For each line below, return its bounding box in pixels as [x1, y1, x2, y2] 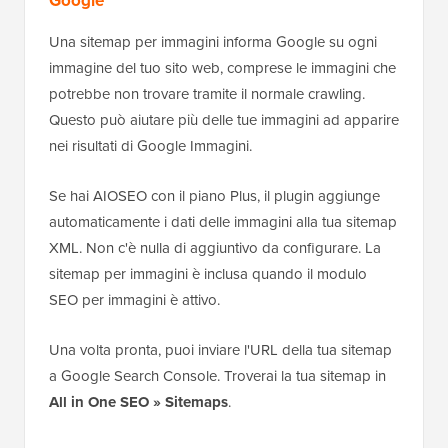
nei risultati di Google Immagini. [49, 135, 252, 157]
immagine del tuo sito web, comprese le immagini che [49, 57, 396, 79]
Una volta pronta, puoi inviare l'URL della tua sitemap [49, 339, 392, 361]
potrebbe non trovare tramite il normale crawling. [49, 83, 365, 105]
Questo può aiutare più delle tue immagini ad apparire [49, 109, 399, 131]
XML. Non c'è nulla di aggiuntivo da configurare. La [49, 237, 381, 259]
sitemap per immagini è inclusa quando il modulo [49, 263, 367, 285]
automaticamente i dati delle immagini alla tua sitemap [49, 211, 397, 233]
